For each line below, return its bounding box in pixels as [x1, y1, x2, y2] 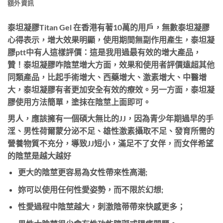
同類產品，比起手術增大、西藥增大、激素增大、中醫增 [7, 72, 207, 82]
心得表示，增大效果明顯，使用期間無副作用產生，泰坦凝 [7, 35, 215, 45]
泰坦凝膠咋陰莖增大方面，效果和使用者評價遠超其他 [23, 60, 215, 70]
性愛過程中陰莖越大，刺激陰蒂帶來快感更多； [17, 202, 185, 212]
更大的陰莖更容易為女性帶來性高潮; [17, 167, 147, 177]
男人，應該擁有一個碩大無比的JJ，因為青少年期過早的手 [7, 113, 214, 123]
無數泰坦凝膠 [162, 22, 210, 32]
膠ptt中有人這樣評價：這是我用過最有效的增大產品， [7, 47, 201, 57]
